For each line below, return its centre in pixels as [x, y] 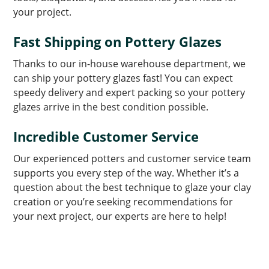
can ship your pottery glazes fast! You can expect [123, 78]
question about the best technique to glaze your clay [132, 187]
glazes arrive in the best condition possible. [111, 107]
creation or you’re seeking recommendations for [123, 201]
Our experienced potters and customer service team [132, 158]
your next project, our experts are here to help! [120, 216]
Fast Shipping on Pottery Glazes [118, 41]
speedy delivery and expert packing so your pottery [129, 92]
